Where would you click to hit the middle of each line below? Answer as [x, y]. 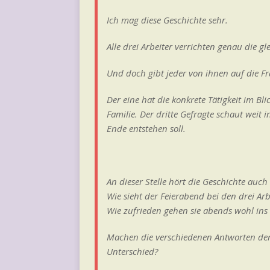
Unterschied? [132, 251]
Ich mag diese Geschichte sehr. [167, 20]
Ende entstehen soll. [146, 128]
